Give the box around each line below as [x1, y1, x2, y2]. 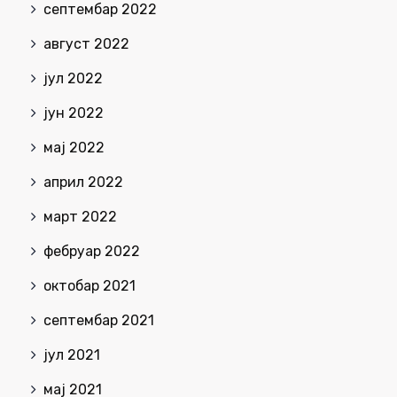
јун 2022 [43, 105, 104, 122]
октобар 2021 [43, 277, 136, 295]
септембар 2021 [43, 312, 154, 330]
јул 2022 [43, 70, 103, 88]
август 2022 [43, 35, 129, 53]
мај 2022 [43, 139, 105, 157]
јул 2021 [43, 346, 100, 364]
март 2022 [43, 208, 117, 226]
